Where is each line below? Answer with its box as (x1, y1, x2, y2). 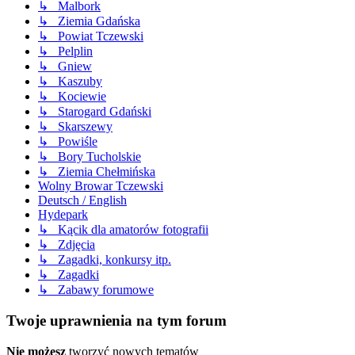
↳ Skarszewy (38, 120, 113, 134)
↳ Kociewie (38, 90, 106, 104)
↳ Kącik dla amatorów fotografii (38, 223, 208, 237)
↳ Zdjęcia (38, 238, 95, 252)
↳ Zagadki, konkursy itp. (38, 253, 171, 267)
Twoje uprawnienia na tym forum (6, 312, 227, 330)
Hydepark (38, 208, 88, 222)
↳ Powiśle (38, 135, 97, 149)
